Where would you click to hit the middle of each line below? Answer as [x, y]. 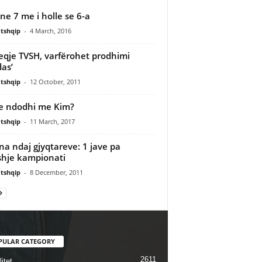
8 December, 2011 [56, 172]
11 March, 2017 [52, 121]
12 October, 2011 [55, 81]
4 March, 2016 [50, 30]
